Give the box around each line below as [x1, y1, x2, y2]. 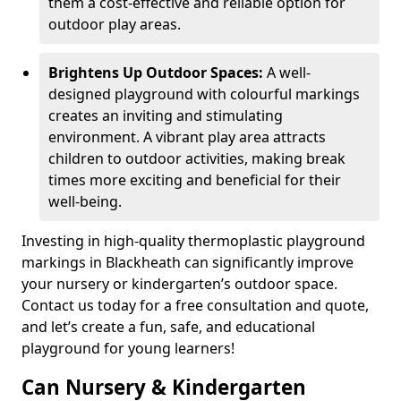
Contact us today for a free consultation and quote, [21, 295, 369, 315]
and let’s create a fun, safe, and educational [21, 317, 315, 337]
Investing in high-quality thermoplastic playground [21, 231, 365, 251]
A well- [267, 63, 311, 82]
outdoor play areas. [48, 14, 181, 34]
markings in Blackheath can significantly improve [21, 252, 354, 272]
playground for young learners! [21, 338, 235, 358]
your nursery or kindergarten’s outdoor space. [21, 274, 337, 294]
